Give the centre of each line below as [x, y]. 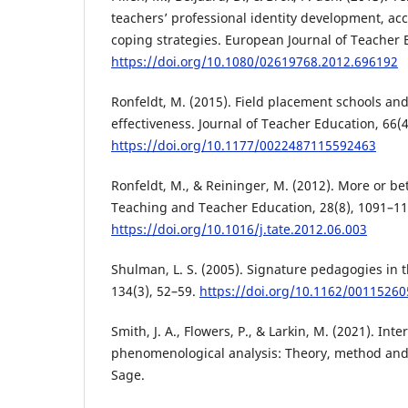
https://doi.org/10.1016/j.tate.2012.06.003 [239, 229]
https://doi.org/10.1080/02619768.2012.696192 [255, 61]
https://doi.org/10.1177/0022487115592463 [244, 145]
